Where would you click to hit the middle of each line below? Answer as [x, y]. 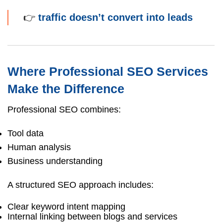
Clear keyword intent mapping [66, 206]
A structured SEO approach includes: [81, 185]
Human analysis [39, 147]
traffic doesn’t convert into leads [115, 17]
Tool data [26, 133]
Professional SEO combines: [64, 109]
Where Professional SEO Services [108, 71]
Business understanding [55, 161]
